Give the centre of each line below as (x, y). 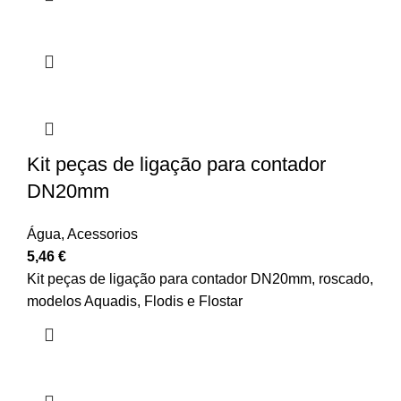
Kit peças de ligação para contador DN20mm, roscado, (200, 279)
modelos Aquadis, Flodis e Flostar (135, 302)
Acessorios (102, 235)
